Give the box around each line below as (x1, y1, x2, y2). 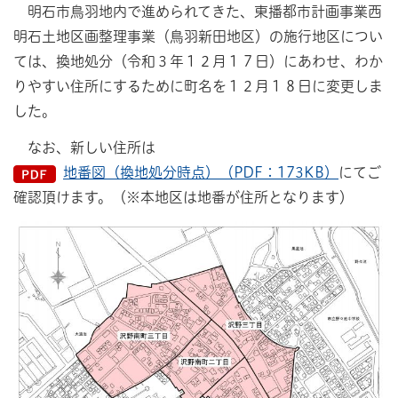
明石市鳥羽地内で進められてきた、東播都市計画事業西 (13, 4, 382, 19)
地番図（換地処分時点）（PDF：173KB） (63, 164, 338, 179)
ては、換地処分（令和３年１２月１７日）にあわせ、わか (13, 53, 383, 68)
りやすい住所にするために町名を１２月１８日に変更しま (13, 78, 383, 93)
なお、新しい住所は (13, 139, 155, 155)
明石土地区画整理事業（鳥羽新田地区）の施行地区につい (13, 28, 383, 44)
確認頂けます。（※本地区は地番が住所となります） (13, 189, 354, 204)
